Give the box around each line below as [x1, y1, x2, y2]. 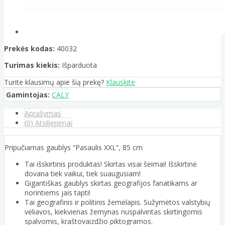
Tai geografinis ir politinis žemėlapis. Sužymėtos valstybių [25, 197, 210, 207]
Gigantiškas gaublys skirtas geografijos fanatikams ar [25, 178, 197, 188]
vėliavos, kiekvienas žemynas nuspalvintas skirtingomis [25, 207, 202, 217]
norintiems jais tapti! [25, 188, 90, 198]
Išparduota [62, 60, 97, 70]
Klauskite [106, 77, 135, 87]
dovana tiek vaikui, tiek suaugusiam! [25, 169, 141, 179]
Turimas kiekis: [4, 60, 60, 70]
